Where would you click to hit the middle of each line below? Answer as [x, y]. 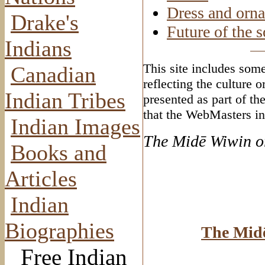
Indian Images [75, 126]
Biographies [59, 230]
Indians [38, 48]
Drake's [45, 22]
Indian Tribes [65, 100]
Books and [59, 152]
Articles [41, 178]
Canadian [53, 74]
